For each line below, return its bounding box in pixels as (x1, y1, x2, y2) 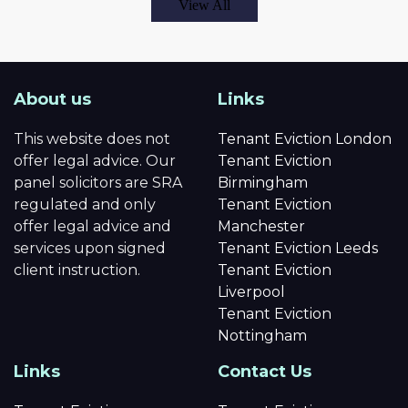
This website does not (14, 129, 170, 148)
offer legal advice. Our (14, 151, 176, 169)
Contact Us (218, 361, 311, 382)
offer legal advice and (14, 217, 171, 235)
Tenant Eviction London (218, 129, 392, 148)
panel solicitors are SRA (14, 173, 182, 191)
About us (14, 88, 91, 109)
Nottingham (218, 326, 307, 344)
